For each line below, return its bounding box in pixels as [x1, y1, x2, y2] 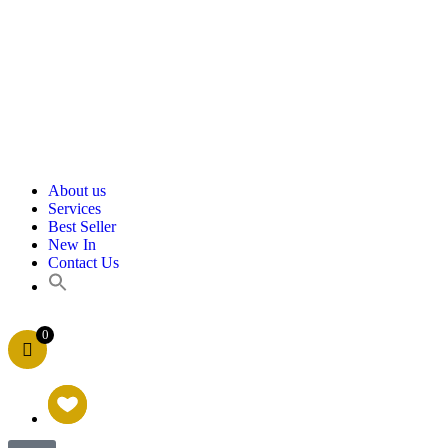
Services [48, 200, 101, 217]
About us [48, 182, 106, 199]
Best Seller [48, 218, 116, 235]
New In [48, 236, 96, 253]
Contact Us [48, 254, 119, 271]
